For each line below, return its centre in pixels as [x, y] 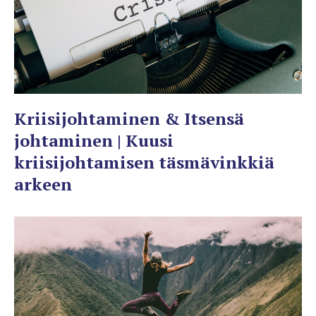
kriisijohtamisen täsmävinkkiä [144, 162]
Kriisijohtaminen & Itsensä [129, 118]
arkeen [43, 184]
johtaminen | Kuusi [94, 140]
